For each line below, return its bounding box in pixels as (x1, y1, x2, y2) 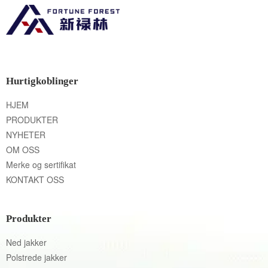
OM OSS (6, 144, 40, 156)
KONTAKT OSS (6, 173, 65, 185)
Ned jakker (6, 236, 47, 248)
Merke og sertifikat (6, 159, 77, 170)
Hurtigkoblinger (6, 75, 79, 87)
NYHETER (6, 129, 46, 141)
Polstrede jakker (6, 251, 68, 263)
